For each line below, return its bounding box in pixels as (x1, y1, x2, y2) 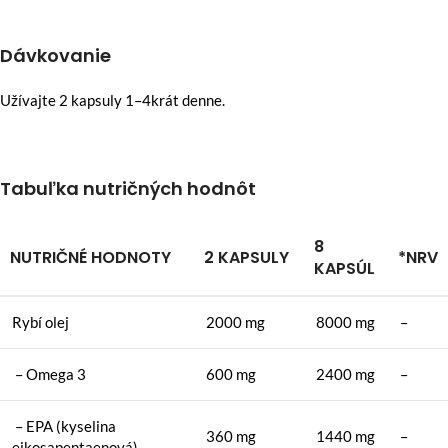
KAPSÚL (314, 256, 375, 280)
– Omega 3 (12, 364, 86, 383)
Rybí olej (12, 312, 69, 331)
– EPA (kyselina (12, 416, 116, 435)
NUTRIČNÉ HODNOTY (10, 245, 171, 269)
